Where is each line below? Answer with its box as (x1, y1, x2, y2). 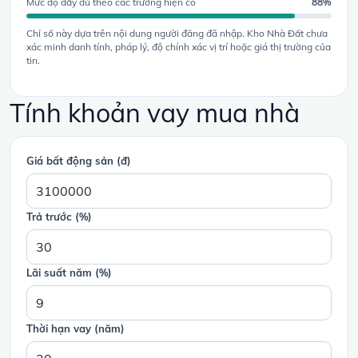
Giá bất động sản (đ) (26, 154, 131, 167)
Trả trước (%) (26, 210, 92, 223)
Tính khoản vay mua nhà (10, 97, 300, 129)
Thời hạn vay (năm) (26, 322, 125, 335)
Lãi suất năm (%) (26, 266, 112, 279)
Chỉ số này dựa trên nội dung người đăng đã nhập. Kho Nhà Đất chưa (26, 27, 328, 39)
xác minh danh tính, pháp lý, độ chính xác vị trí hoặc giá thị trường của (26, 41, 331, 53)
